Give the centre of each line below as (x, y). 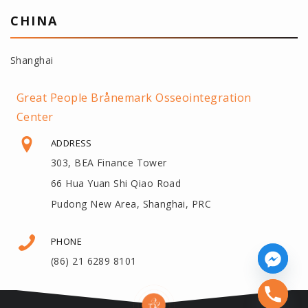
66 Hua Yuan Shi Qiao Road (116, 183)
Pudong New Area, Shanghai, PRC (131, 203)
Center (35, 117)
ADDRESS (71, 143)
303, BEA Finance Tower (109, 162)
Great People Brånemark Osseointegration (134, 97)
